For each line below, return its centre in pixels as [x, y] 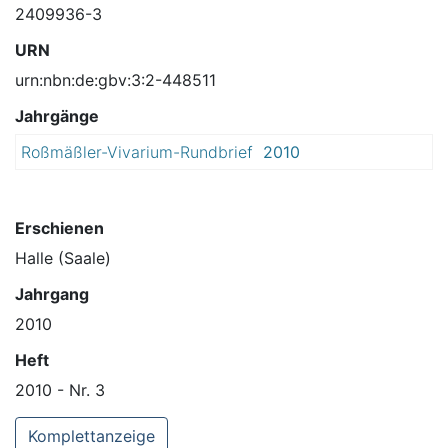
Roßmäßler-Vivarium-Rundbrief [137, 152]
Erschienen [59, 228]
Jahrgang [52, 294]
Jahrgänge [57, 116]
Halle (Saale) [63, 258]
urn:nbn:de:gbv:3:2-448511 [115, 80]
